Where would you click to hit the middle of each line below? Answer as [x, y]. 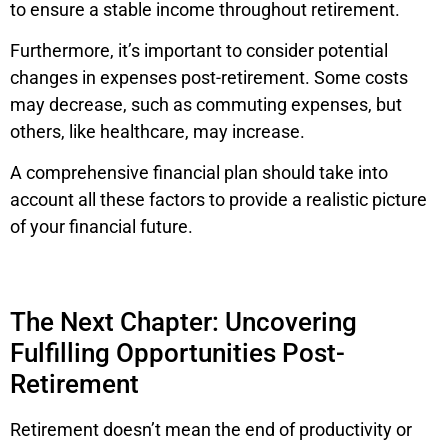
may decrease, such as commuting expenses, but [206, 105]
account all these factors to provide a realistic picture [218, 200]
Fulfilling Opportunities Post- [177, 353]
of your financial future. [101, 227]
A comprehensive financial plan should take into [199, 173]
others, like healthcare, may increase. [157, 132]
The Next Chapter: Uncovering [183, 322]
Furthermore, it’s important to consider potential [199, 51]
